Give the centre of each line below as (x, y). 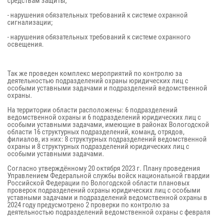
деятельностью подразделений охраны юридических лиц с (98, 81)
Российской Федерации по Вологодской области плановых (99, 183)
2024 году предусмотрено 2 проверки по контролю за (88, 205)
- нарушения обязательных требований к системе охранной (98, 15)
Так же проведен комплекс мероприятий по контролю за (95, 73)
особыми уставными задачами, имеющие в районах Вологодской (108, 125)
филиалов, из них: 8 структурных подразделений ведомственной (107, 139)
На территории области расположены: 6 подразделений (92, 110)
